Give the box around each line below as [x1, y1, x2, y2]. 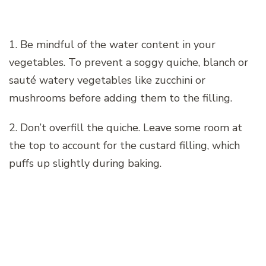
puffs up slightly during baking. [9, 156, 161, 171]
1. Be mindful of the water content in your [9, 37, 216, 52]
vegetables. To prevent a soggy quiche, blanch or [9, 55, 248, 70]
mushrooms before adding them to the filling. [9, 91, 232, 106]
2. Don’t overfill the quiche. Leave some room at [9, 121, 242, 135]
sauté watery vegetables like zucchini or [9, 73, 205, 88]
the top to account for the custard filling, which [9, 138, 240, 153]
